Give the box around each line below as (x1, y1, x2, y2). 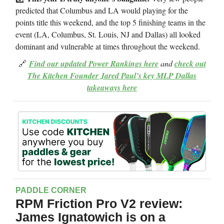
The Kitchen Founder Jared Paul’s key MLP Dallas (27, 70, 196, 81)
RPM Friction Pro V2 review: (15, 196, 182, 210)
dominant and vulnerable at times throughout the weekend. (15, 41, 200, 52)
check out (174, 58, 206, 69)
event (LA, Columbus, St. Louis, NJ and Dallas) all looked (15, 29, 200, 40)
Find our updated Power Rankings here (28, 58, 158, 69)
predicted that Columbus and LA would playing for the (15, 5, 188, 16)
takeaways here (87, 82, 137, 93)
